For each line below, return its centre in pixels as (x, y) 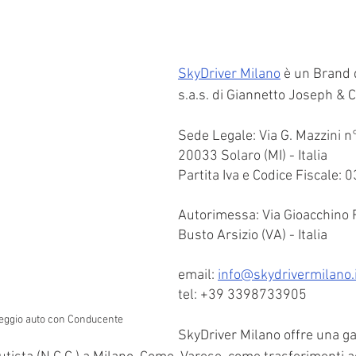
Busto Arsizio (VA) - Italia (253, 236)
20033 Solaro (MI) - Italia (253, 156)
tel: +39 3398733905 (242, 295)
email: (198, 275)
